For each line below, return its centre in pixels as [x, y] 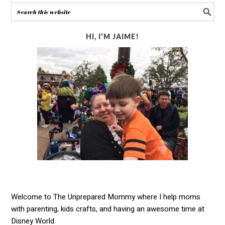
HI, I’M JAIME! [113, 36]
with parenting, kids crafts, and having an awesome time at [108, 209]
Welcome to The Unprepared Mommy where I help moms [106, 197]
